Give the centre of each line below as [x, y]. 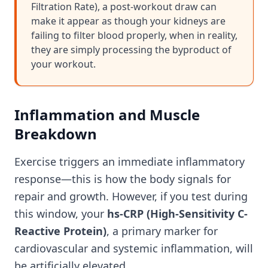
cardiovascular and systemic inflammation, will [134, 248]
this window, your [61, 214]
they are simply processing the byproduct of [131, 50]
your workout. [63, 64]
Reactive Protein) [60, 231]
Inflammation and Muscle [107, 115]
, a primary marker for [162, 231]
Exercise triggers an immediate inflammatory [130, 162]
